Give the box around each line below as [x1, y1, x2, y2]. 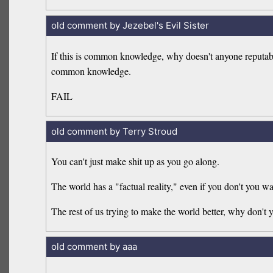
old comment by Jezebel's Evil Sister [51, 19, 209, 32]
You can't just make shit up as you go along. [51, 155, 220, 168]
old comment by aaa [51, 241, 137, 253]
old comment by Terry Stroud [51, 125, 177, 137]
